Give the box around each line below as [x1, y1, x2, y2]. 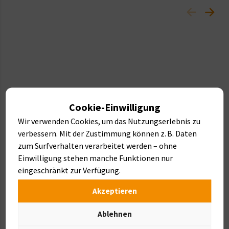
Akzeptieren [92, 186, 137, 196]
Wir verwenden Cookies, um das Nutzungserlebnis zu [18, 116, 201, 126]
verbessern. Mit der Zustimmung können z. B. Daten [18, 128, 197, 138]
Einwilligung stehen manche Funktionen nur [18, 152, 173, 163]
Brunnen [11, 216, 42, 226]
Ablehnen [97, 209, 132, 219]
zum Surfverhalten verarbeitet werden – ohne [18, 140, 177, 150]
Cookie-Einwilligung [68, 100, 161, 113]
